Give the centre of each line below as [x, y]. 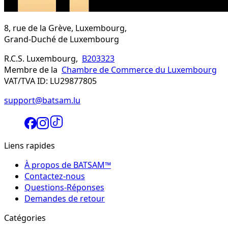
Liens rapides [30, 145]
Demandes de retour [65, 198]
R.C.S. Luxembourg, [43, 58]
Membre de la [33, 69]
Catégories [25, 218]
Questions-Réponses [64, 187]
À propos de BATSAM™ [68, 165]
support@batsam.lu [42, 100]
